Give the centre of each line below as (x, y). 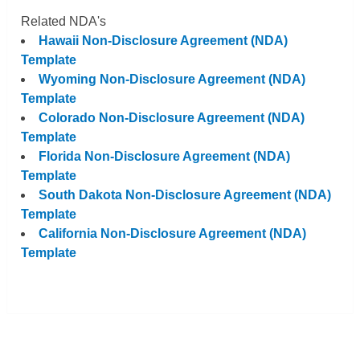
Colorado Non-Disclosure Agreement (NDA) (172, 117)
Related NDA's (64, 21)
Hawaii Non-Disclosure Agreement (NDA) (164, 40)
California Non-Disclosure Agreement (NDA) (173, 233)
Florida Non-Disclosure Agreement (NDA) (165, 156)
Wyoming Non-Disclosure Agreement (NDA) (172, 79)
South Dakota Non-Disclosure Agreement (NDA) (185, 194)
